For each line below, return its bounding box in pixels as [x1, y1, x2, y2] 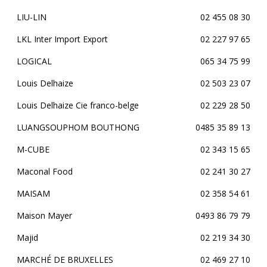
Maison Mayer [17, 210, 72, 221]
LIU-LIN [17, 11, 46, 23]
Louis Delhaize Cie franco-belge [17, 100, 139, 111]
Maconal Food [17, 166, 73, 177]
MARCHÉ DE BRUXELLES [17, 254, 113, 265]
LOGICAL [17, 55, 52, 67]
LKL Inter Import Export [17, 33, 108, 45]
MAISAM [17, 188, 50, 199]
